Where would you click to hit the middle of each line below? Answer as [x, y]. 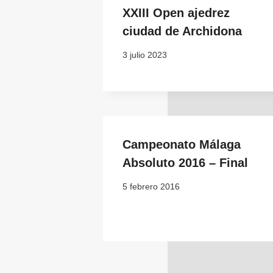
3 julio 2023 [145, 55]
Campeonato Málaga [182, 145]
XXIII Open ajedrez [176, 13]
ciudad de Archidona [182, 31]
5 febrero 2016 [151, 186]
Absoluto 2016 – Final [185, 163]
